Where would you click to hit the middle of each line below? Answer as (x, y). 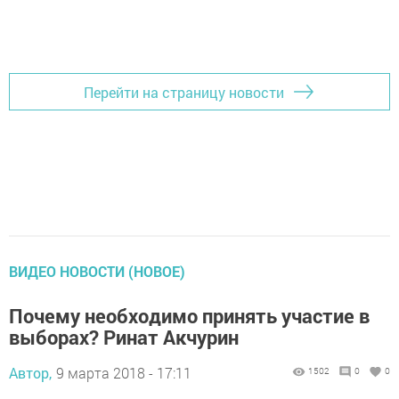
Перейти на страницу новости (184, 92)
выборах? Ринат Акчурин (124, 337)
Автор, (30, 373)
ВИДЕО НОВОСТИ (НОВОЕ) (97, 271)
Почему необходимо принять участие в (189, 316)
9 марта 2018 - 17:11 (124, 373)
